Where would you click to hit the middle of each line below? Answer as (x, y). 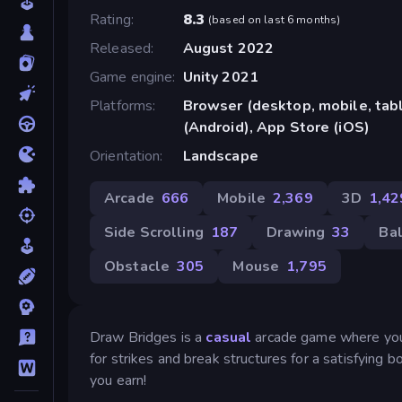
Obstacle (137, 266)
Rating (110, 19)
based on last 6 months (275, 19)
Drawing (296, 232)
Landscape (220, 156)
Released (121, 48)
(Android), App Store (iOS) (276, 127)
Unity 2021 (220, 77)
